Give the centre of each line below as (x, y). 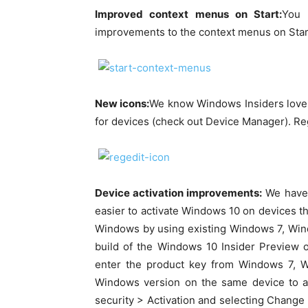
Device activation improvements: (179, 193)
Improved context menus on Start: (189, 14)
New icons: (122, 103)
